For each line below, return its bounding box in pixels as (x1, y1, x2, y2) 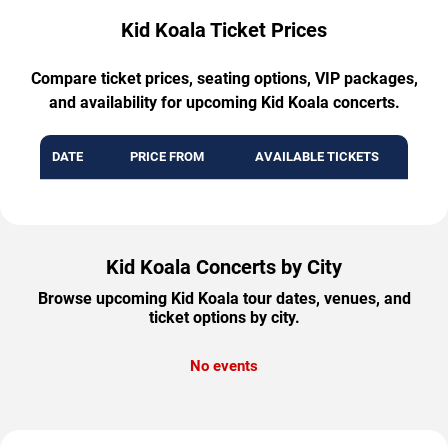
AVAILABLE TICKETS (255, 149, 379, 165)
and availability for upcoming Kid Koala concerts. (48, 93, 400, 113)
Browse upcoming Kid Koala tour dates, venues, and (37, 289, 411, 309)
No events (190, 357, 258, 376)
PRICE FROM (129, 149, 204, 165)
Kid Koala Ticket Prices (121, 18, 327, 43)
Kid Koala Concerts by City (106, 255, 342, 280)
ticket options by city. (148, 308, 300, 328)
